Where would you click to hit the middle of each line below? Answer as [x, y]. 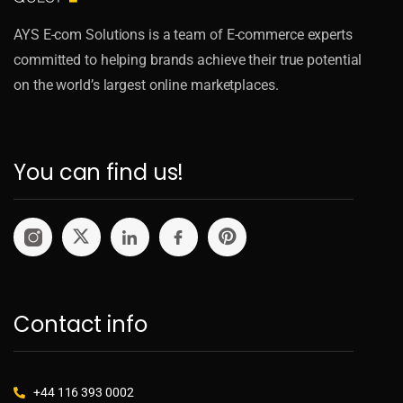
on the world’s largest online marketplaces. [146, 85]
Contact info [81, 324]
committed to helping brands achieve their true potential [188, 59]
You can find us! [99, 172]
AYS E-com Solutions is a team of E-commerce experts [183, 34]
